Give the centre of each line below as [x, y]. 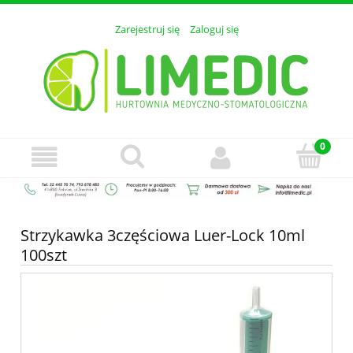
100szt [44, 255]
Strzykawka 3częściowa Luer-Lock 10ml [163, 236]
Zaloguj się [214, 30]
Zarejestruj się [147, 30]
